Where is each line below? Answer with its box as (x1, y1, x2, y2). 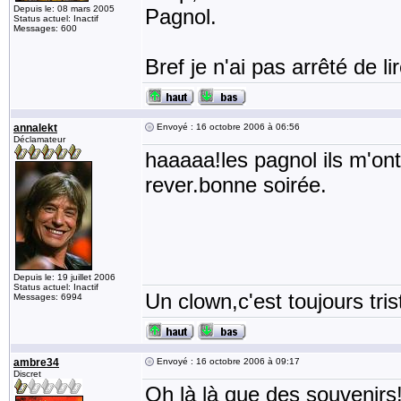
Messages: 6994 (13, 292, 82, 302)
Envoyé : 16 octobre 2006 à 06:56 (154, 122, 300, 132)
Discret (13, 369, 41, 379)
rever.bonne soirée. (145, 173, 327, 197)
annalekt (13, 122, 57, 134)
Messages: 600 (13, 23, 77, 33)
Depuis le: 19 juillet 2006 (13, 272, 115, 282)
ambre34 (13, 356, 59, 369)
